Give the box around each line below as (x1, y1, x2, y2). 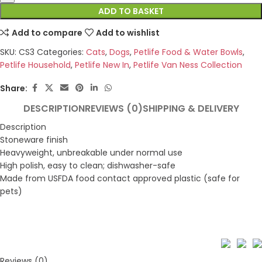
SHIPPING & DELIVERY (142, 101, 239, 115)
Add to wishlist (96, 26, 160, 39)
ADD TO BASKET (98, 5, 164, 18)
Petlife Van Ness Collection (133, 59, 242, 71)
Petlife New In (75, 59, 129, 71)
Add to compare (11, 26, 82, 39)
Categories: (37, 46, 84, 58)
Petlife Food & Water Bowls (134, 46, 243, 58)
